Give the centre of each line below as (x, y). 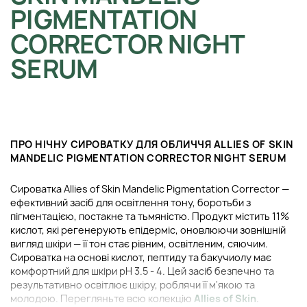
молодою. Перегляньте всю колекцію (102, 299)
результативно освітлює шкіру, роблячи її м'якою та (133, 285)
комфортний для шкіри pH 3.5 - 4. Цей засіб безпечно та (142, 271)
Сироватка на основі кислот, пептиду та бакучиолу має (141, 258)
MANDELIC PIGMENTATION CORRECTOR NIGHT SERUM (148, 158)
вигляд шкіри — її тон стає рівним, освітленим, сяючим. (139, 244)
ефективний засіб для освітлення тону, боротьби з (131, 203)
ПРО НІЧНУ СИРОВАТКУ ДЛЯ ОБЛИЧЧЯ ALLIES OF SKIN (152, 145)
